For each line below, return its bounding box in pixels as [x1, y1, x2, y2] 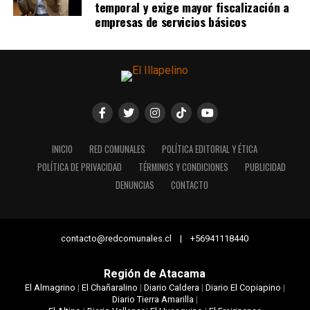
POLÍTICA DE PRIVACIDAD [37, 160, 122, 174]
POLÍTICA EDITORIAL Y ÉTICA [162, 142, 258, 156]
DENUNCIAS [115, 178, 154, 192]
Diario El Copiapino [205, 282, 281, 293]
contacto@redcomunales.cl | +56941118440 [61, 232, 249, 244]
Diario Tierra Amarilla [111, 293, 194, 304]
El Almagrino [24, 282, 75, 293]
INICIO [52, 142, 73, 156]
